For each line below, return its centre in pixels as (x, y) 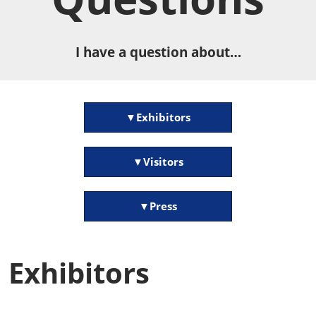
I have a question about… (158, 52)
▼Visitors (158, 162)
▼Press (158, 206)
